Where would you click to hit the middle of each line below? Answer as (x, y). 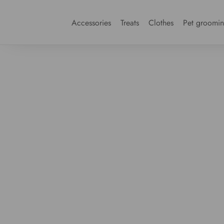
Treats (130, 22)
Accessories (91, 22)
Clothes (161, 22)
